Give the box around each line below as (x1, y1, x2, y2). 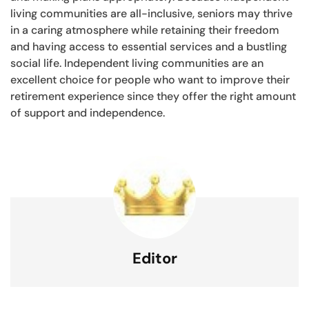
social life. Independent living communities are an (10, 55, 263, 70)
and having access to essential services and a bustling (10, 39, 287, 54)
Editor (132, 248, 177, 268)
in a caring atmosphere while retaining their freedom (10, 22, 279, 37)
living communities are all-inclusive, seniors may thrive (10, 6, 292, 21)
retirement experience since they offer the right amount (10, 88, 296, 103)
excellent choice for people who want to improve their (10, 72, 290, 87)
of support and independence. (10, 105, 165, 120)
